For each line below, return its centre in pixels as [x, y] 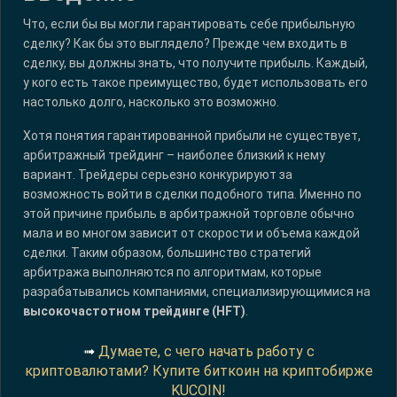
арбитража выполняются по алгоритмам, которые [172, 272]
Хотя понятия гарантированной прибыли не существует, [192, 136]
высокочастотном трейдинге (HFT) [134, 311]
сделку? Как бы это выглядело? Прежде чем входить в [185, 44]
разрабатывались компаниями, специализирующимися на [197, 292]
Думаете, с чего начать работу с [206, 352]
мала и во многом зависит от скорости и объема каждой [191, 234]
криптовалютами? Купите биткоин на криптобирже [198, 371]
